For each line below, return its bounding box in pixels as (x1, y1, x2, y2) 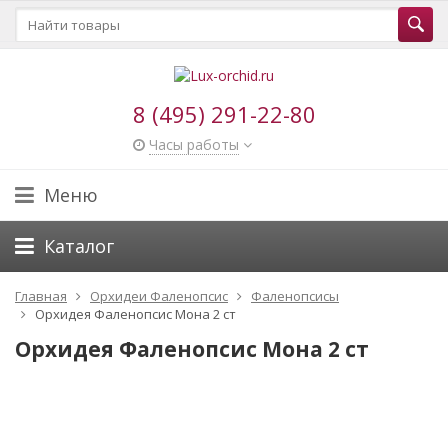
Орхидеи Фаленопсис (90, 286, 228, 305)
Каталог (44, 233, 114, 258)
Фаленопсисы (251, 286, 339, 305)
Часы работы (148, 134, 239, 154)
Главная (15, 286, 67, 305)
